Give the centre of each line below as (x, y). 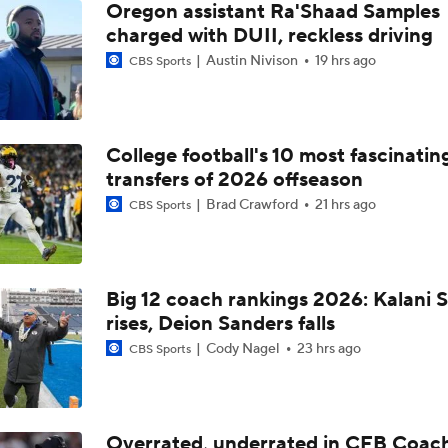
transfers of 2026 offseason (234, 180)
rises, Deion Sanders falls (220, 324)
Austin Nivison (251, 61)
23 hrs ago (328, 349)
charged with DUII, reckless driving (269, 36)
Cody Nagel (242, 349)
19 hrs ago (345, 61)
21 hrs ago (345, 205)
